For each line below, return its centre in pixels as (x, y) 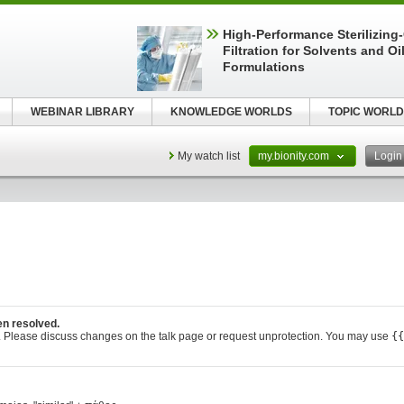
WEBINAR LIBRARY (82, 112)
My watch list (209, 156)
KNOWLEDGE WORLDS (231, 112)
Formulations (264, 67)
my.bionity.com (295, 156)
